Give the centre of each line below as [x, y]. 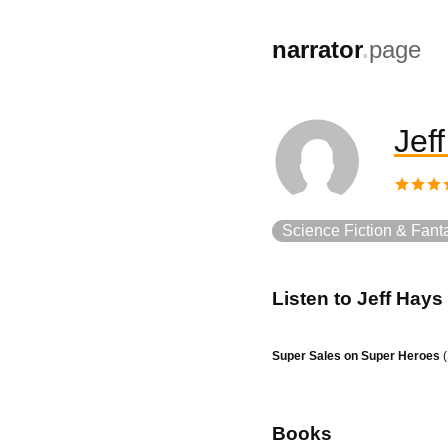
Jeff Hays [400, 298]
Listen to [314, 298]
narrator [317, 49]
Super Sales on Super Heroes [356, 355]
